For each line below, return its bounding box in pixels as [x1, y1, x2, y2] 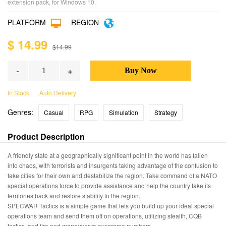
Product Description [8, 131, 85, 143]
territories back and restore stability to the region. [8, 191, 140, 200]
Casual [44, 108, 64, 117]
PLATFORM [8, 17, 46, 27]
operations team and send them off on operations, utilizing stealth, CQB [8, 211, 202, 220]
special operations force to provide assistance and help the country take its [8, 181, 211, 190]
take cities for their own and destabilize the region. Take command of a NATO [8, 171, 217, 180]
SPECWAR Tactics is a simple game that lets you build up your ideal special [8, 201, 214, 210]
